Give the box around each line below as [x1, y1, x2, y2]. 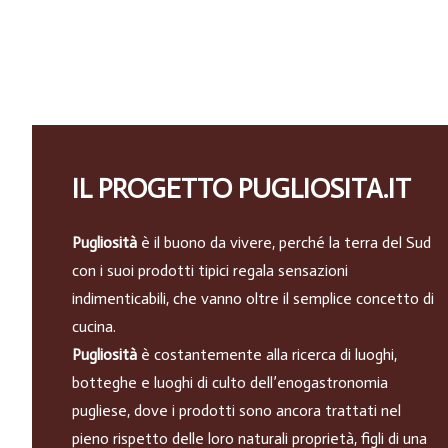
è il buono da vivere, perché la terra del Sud [137, 233, 431, 253]
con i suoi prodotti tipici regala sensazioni [72, 261, 348, 281]
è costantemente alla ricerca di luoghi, [137, 345, 397, 365]
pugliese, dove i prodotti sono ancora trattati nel [72, 401, 401, 421]
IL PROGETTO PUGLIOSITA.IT [72, 172, 411, 206]
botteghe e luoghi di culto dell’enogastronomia [72, 373, 388, 393]
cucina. [72, 317, 116, 337]
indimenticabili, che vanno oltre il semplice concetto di [72, 289, 434, 309]
